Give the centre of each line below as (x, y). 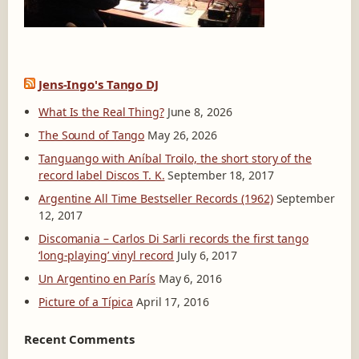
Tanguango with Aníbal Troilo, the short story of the (175, 159)
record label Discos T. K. (102, 175)
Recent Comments (79, 339)
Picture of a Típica (86, 302)
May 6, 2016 (190, 279)
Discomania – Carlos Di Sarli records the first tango (173, 239)
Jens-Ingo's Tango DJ (98, 85)
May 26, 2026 (182, 135)
